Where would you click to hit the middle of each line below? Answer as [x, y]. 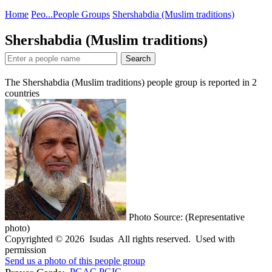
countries [22, 93]
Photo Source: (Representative [187, 217]
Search [138, 58]
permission [25, 250]
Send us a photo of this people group [75, 260]
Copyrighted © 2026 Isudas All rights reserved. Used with [120, 239]
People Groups [81, 14]
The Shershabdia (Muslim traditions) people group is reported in [128, 82]
